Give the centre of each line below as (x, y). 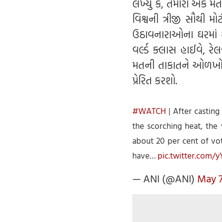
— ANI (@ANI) (165, 179)
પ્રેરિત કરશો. (155, 81)
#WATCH (149, 111)
